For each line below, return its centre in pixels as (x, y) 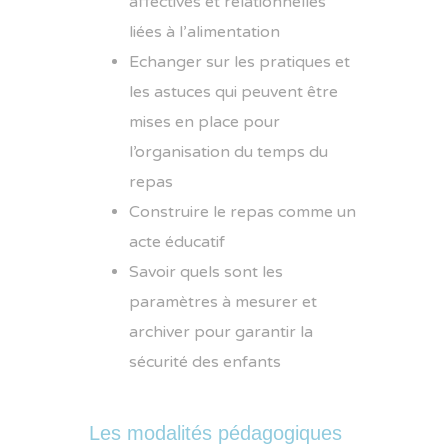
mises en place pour (204, 122)
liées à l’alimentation (204, 32)
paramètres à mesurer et (223, 302)
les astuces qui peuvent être (233, 92)
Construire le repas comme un (242, 212)
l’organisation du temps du (228, 152)
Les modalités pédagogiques (215, 433)
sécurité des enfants (205, 362)
